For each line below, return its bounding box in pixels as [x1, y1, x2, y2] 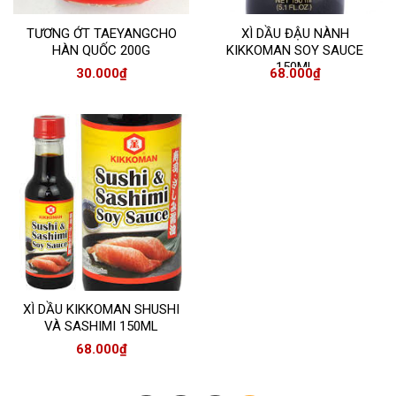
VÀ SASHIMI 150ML [44, 318, 158, 335]
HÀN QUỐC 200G [52, 42, 150, 58]
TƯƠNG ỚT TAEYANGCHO [26, 25, 177, 42]
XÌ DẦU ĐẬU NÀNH [240, 25, 349, 42]
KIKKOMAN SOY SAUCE [226, 42, 363, 58]
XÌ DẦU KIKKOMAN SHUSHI [23, 301, 179, 318]
